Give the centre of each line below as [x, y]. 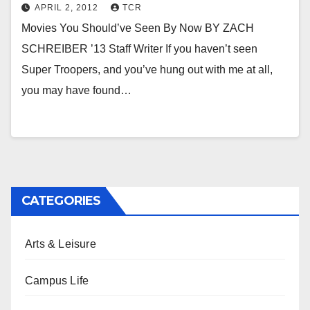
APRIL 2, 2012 [68, 8]
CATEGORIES [61, 201]
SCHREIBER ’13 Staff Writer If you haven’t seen [139, 49]
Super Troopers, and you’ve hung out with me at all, [147, 70]
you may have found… [76, 90]
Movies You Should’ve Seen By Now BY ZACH [138, 28]
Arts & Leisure [61, 244]
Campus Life [57, 281]
